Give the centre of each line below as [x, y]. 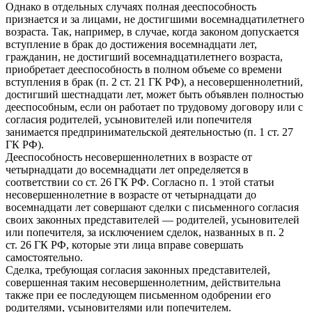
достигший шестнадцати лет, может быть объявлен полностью [155, 94]
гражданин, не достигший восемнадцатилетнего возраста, [144, 56]
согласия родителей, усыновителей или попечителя [128, 119]
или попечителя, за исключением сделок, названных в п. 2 [145, 232]
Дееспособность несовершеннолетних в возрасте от [129, 157]
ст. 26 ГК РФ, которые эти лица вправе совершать [124, 244]
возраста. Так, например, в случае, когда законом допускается [152, 31]
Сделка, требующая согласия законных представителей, [138, 270]
